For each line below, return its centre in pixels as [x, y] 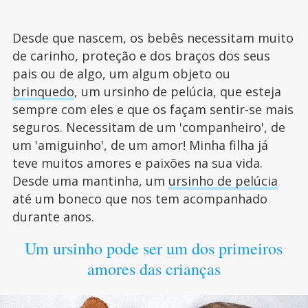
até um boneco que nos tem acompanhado [140, 199]
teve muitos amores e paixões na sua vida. [137, 163]
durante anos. [55, 217]
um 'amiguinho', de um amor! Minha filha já [140, 145]
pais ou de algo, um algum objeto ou [121, 74]
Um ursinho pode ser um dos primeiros [154, 249]
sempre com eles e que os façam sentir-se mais [153, 110]
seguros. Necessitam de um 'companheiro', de [148, 128]
